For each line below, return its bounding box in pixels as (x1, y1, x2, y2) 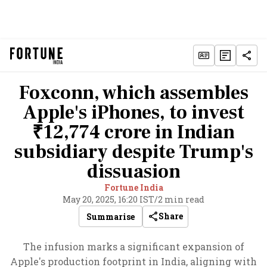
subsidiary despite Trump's (14, 139, 253, 164)
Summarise (86, 210, 135, 222)
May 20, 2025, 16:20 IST (63, 194, 154, 205)
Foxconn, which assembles (18, 80, 249, 105)
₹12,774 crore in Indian (32, 120, 235, 145)
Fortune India (104, 182, 163, 193)
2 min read (158, 194, 204, 205)
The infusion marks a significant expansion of (23, 240, 244, 253)
